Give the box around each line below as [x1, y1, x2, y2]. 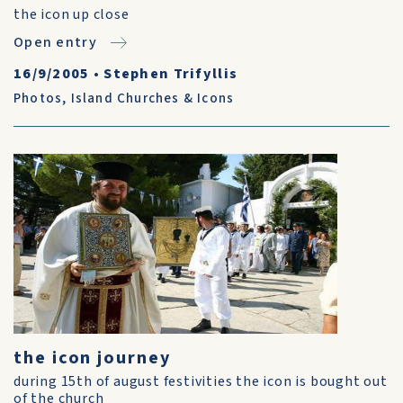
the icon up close [13, 4, 130, 24]
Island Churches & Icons [70, 89, 235, 108]
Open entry [13, 32, 97, 52]
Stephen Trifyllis [103, 64, 238, 84]
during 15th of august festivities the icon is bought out [13, 372, 388, 391]
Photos [13, 89, 63, 108]
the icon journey [13, 345, 171, 371]
